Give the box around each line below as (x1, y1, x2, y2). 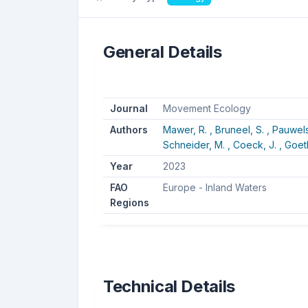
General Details (103, 41, 222, 62)
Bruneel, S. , (214, 123, 272, 135)
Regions (109, 196, 149, 208)
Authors (109, 123, 148, 135)
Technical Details (103, 276, 236, 296)
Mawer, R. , (162, 123, 215, 135)
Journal (109, 102, 148, 114)
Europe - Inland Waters (162, 181, 267, 193)
